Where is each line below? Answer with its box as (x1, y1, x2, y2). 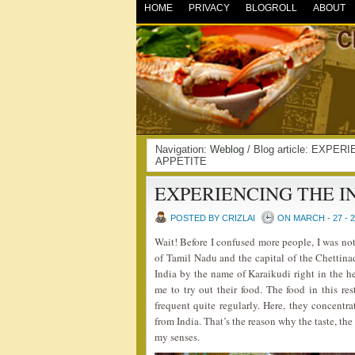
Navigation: (155, 143, 210, 155)
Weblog (210, 143, 244, 155)
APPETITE (155, 155, 207, 167)
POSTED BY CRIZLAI (170, 213, 255, 223)
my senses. (155, 330, 200, 344)
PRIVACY (189, 2, 230, 13)
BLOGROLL (246, 2, 297, 13)
